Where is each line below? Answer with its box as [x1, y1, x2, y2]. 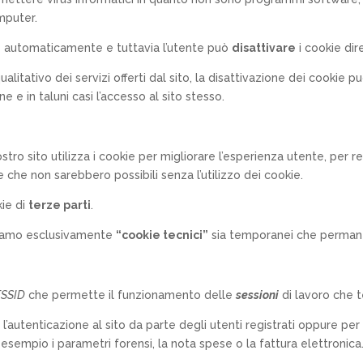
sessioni [236, 288, 280, 301]
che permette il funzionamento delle [25, 288, 237, 301]
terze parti [28, 198, 92, 211]
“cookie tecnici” [116, 228, 209, 241]
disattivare [232, 41, 297, 54]
